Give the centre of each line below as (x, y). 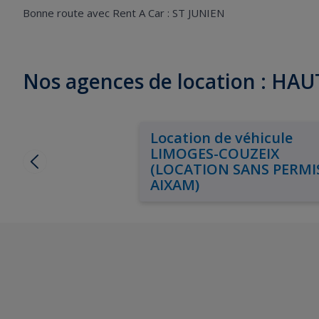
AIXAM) (174, 185)
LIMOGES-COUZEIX (214, 153)
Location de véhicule (221, 138)
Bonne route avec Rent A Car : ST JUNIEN (124, 13)
